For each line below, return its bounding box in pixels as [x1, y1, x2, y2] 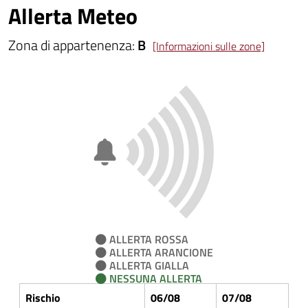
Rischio [25, 289, 60, 306]
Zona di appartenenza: [8, 34, 137, 56]
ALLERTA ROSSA [106, 231, 188, 247]
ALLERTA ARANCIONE [106, 244, 213, 261]
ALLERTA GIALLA [106, 257, 189, 274]
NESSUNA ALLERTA [106, 270, 202, 287]
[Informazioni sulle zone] [153, 38, 265, 54]
